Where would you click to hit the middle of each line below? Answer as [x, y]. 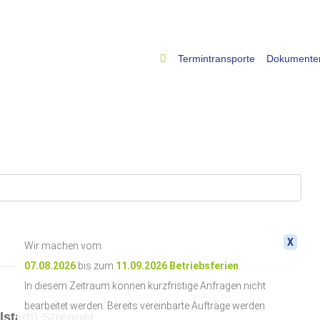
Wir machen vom [63, 246]
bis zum [96, 266]
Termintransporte [216, 58]
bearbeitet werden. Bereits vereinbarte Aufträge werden [145, 306]
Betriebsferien [204, 266]
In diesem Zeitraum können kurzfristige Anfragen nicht [145, 286]
